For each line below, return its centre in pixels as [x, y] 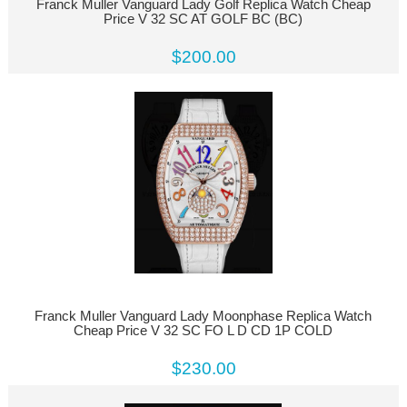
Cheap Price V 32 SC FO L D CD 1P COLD [203, 330]
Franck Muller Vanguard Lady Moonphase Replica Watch [203, 316]
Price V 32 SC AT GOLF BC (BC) [203, 19]
